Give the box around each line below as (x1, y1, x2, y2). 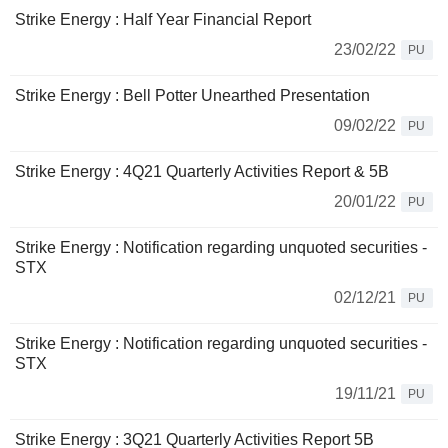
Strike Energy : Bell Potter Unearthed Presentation (15, 87, 370, 105)
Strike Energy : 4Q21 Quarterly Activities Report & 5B (15, 163, 389, 181)
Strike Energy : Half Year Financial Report (15, 11, 311, 29)
